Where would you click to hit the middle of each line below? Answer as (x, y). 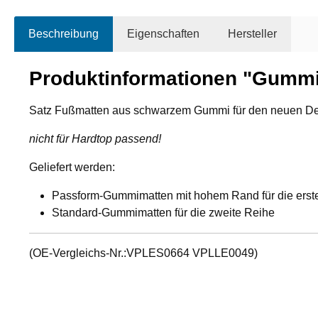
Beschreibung (64, 34)
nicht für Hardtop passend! (95, 139)
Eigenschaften (163, 34)
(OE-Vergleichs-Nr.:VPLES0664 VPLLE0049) (143, 253)
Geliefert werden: (72, 168)
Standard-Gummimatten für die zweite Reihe (163, 213)
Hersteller (252, 34)
